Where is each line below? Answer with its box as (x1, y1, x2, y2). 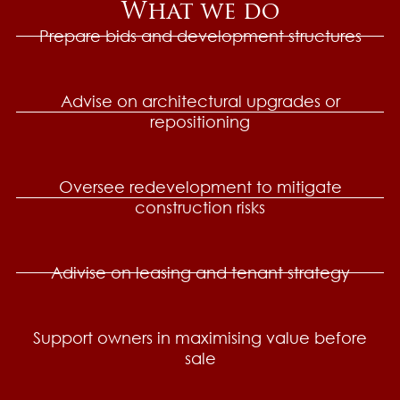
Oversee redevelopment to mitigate (58, 177, 342, 197)
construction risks (135, 197, 265, 218)
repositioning (150, 112, 250, 132)
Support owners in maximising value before (33, 328, 367, 348)
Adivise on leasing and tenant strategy (50, 262, 350, 283)
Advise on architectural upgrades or (60, 91, 340, 112)
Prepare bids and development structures (38, 26, 362, 46)
